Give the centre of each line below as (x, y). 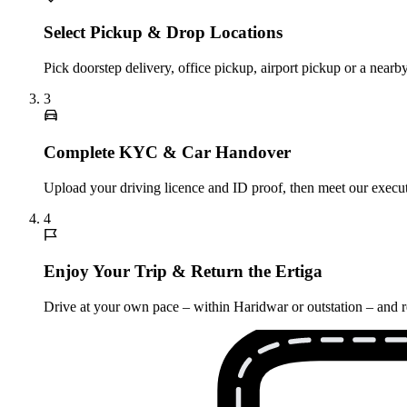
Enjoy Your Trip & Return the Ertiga (183, 272)
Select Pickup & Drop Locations (163, 33)
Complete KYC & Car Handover (167, 152)
